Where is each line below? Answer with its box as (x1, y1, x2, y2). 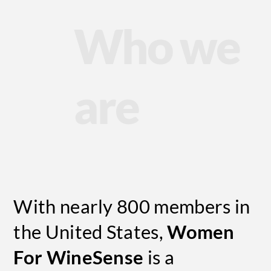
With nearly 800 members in (13, 195, 250, 218)
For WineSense (13, 246, 144, 269)
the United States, (13, 221, 168, 244)
